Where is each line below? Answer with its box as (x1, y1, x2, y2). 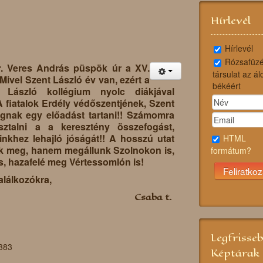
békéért (213, 79, 241, 92)
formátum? (211, 144, 251, 156)
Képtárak (211, 245, 259, 261)
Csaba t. (134, 190, 174, 204)
